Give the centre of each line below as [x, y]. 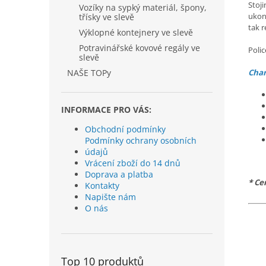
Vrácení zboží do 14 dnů [133, 163]
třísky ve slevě [107, 17]
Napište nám [110, 197]
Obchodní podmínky [125, 129]
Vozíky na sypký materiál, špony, [143, 7]
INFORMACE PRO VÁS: [106, 110]
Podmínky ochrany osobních [141, 140]
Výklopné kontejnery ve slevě [136, 32]
